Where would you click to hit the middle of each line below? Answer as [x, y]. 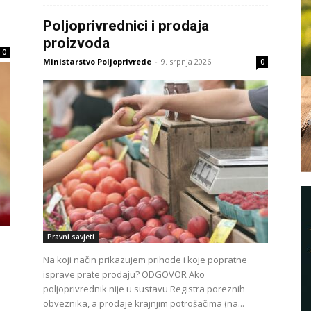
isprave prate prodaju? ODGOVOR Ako [124, 274]
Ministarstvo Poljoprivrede [97, 61]
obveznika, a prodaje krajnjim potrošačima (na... [144, 303]
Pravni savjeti [71, 237]
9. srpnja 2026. [187, 61]
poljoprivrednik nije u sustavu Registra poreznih [144, 289]
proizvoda [76, 43]
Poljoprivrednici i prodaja [126, 26]
